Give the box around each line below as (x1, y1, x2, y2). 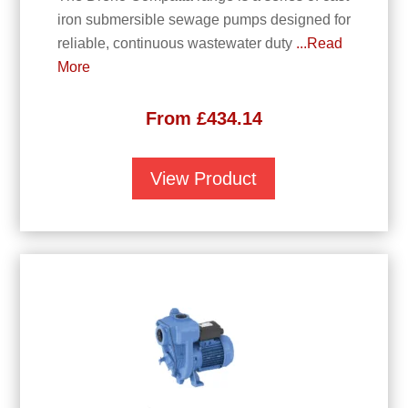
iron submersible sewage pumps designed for (56, 12, 351, 28)
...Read (295, 36, 342, 52)
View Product (150, 168, 258, 189)
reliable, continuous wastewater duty (56, 36, 296, 52)
